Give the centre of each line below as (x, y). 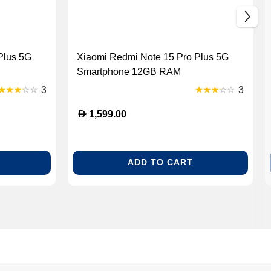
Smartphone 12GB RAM (129, 71)
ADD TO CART (160, 162)
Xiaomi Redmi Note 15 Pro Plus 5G (153, 57)
